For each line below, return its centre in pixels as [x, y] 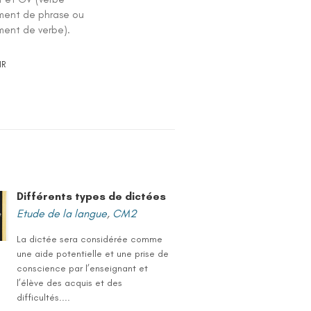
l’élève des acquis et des [70, 283]
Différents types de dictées [92, 196]
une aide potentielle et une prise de [93, 254]
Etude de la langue [62, 213]
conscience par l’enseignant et [83, 268]
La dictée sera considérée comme [90, 239]
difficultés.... [44, 297]
